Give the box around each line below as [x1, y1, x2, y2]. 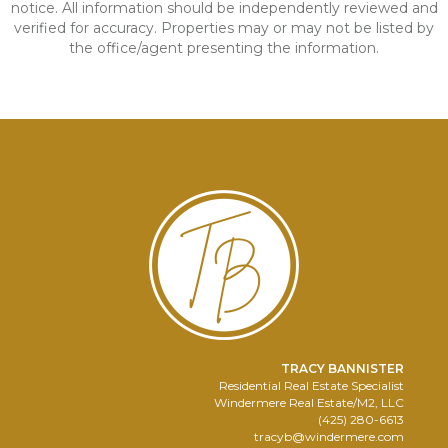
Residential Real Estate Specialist [219, 378, 404, 393]
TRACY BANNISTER [281, 361, 404, 376]
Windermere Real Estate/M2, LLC [214, 395, 404, 410]
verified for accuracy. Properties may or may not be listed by [14, 19, 434, 37]
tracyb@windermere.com [254, 429, 404, 444]
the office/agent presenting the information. [69, 39, 379, 57]
